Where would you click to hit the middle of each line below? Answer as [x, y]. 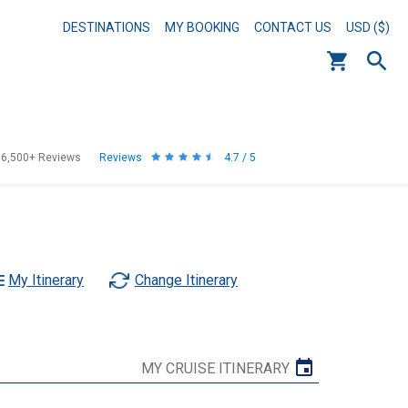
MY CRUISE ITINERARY [215, 368]
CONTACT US [293, 27]
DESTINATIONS [107, 27]
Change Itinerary [186, 280]
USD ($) [368, 27]
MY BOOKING [202, 27]
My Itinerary [46, 280]
